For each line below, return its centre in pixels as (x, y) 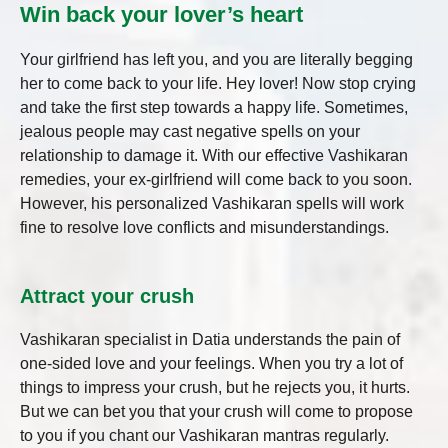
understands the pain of (315, 340)
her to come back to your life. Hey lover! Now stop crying (218, 83)
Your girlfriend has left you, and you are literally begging (216, 59)
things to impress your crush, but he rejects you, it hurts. (215, 388)
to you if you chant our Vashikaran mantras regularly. (204, 436)
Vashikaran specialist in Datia (125, 340)
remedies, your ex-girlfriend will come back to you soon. (216, 179)
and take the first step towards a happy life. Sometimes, (214, 107)
